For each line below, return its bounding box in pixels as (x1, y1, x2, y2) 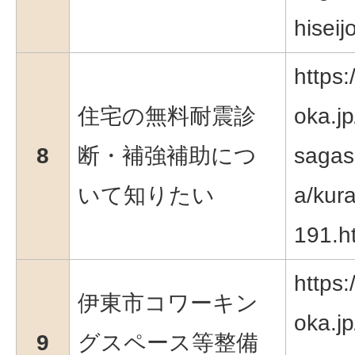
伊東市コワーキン (78, 290, 258, 315)
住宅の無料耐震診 (78, 103, 256, 128)
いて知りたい (78, 182, 215, 208)
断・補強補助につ (78, 143, 257, 168)
